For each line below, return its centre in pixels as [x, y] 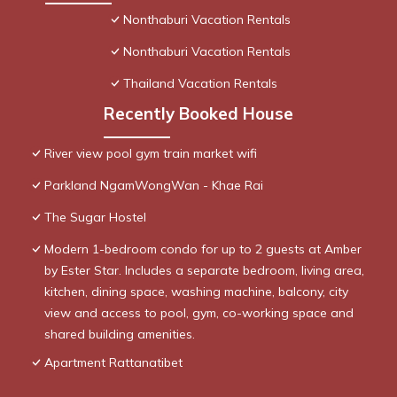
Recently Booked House [198, 114]
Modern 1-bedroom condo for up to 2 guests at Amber [203, 249]
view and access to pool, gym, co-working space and [199, 313]
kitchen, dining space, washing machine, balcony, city [196, 292]
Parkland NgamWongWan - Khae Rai [154, 186]
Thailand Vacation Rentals [200, 84]
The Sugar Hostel [95, 218]
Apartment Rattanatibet [113, 363]
